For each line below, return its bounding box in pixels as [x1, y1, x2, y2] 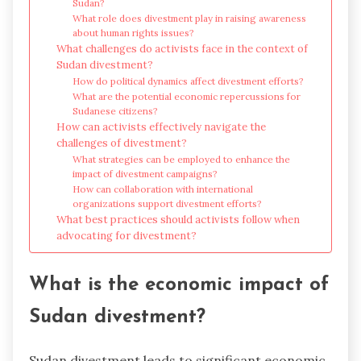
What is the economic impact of [29, 276, 329, 296]
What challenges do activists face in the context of [56, 42, 308, 56]
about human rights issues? [73, 27, 195, 39]
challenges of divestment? [56, 136, 187, 151]
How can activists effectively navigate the [56, 120, 266, 135]
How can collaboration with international [73, 183, 254, 196]
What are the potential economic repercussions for [73, 90, 301, 103]
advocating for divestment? [56, 229, 197, 243]
